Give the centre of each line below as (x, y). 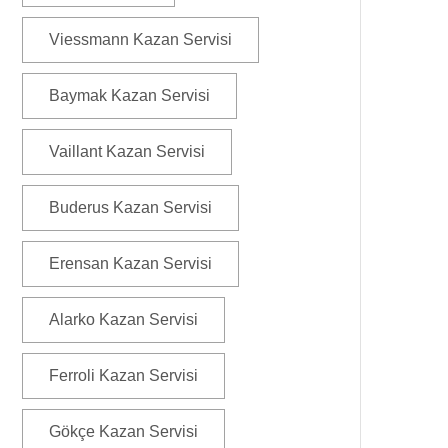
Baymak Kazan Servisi (129, 95)
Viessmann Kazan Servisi (140, 39)
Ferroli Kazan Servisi (123, 375)
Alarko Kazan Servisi (123, 319)
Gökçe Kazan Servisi (123, 431)
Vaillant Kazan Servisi (127, 151)
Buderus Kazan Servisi (130, 207)
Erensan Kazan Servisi (130, 263)
